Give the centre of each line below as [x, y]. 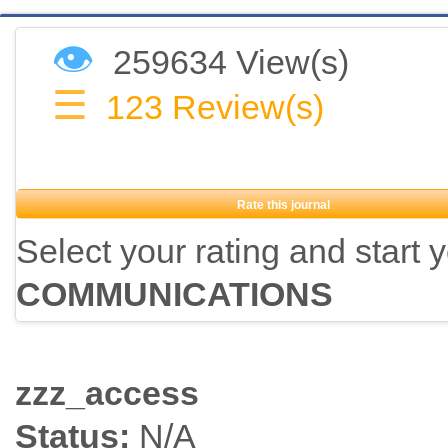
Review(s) [248, 107]
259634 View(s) [231, 62]
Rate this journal [283, 205]
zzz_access [107, 393]
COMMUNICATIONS [174, 294]
